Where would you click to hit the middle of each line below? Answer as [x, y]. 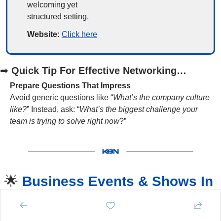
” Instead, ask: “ [53, 109]
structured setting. [58, 16]
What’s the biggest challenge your [139, 109]
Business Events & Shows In [117, 182]
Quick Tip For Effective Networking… [99, 70]
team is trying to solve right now [65, 121]
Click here [79, 34]
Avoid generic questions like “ [61, 97]
